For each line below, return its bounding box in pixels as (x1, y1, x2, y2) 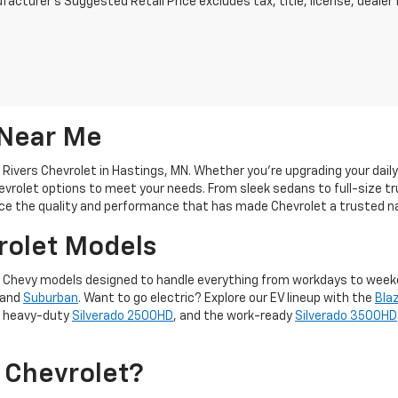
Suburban (23, 292, 78, 305)
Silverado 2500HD (72, 310, 173, 322)
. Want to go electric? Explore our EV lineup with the (78, 292, 375, 305)
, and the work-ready (173, 310, 295, 322)
